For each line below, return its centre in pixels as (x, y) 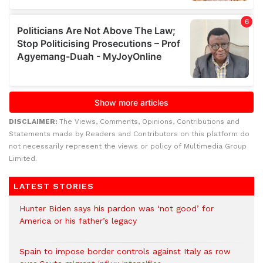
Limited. (23, 159)
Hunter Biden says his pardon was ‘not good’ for (117, 208)
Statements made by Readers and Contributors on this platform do (129, 134)
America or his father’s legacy (78, 221)
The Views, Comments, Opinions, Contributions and (149, 122)
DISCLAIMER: (34, 122)
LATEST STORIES (54, 186)
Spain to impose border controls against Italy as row (125, 251)
